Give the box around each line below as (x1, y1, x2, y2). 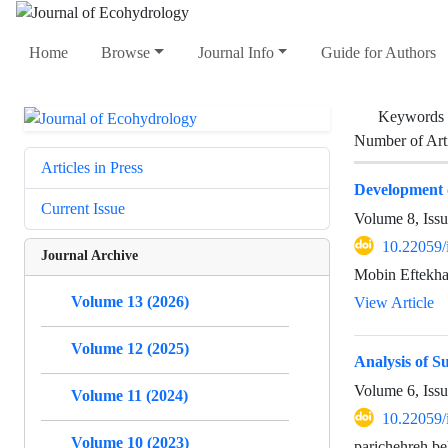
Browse (101, 43, 151, 63)
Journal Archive (41, 245, 138, 263)
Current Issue (41, 198, 125, 218)
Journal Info (197, 43, 274, 63)
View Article (354, 292, 434, 312)
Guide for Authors (320, 43, 436, 63)
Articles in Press (41, 157, 143, 177)
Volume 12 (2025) (71, 338, 189, 358)
